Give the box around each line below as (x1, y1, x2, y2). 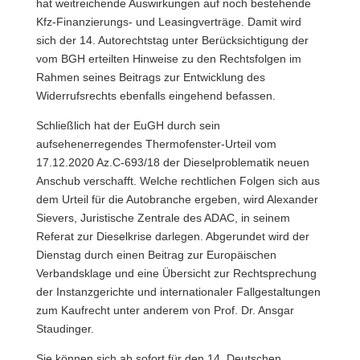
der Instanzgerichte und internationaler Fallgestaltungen (35, 285, 321, 298)
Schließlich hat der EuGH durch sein (35, 119, 220, 132)
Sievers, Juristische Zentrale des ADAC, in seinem (35, 211, 290, 224)
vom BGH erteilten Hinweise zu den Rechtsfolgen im (35, 52, 301, 65)
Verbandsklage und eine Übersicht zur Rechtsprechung (35, 267, 317, 280)
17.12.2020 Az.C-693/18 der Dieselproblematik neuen (35, 156, 309, 169)
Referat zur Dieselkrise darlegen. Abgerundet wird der (35, 230, 309, 243)
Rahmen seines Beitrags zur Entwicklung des (35, 71, 265, 84)
